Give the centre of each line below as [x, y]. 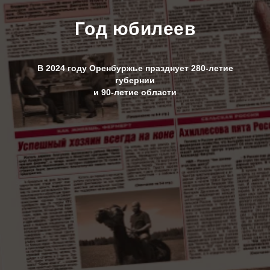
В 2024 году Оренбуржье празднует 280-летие [135, 68]
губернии [135, 80]
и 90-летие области [135, 92]
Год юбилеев [135, 29]
